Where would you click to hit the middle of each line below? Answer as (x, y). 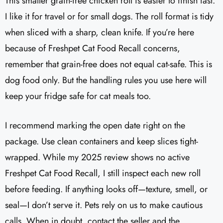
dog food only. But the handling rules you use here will (106, 80)
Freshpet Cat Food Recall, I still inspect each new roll (103, 173)
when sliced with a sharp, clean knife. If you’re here (100, 33)
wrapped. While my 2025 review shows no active (97, 158)
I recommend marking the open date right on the (95, 126)
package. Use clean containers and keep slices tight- (102, 142)
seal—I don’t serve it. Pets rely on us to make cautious (104, 205)
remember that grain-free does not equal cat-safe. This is (109, 64)
